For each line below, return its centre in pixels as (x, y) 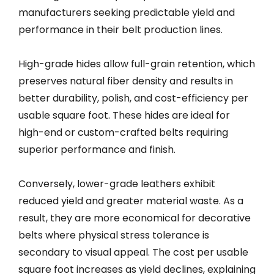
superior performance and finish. (97, 149)
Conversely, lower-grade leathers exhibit (117, 183)
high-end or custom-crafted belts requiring (123, 132)
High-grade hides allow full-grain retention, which (137, 64)
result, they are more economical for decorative (135, 218)
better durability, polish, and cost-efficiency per (133, 98)
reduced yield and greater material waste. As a (131, 201)
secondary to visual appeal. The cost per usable (133, 252)
